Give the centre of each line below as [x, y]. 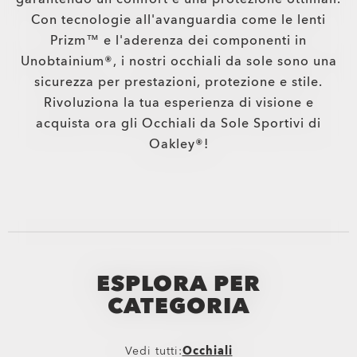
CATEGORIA [178, 306]
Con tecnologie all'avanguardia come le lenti [178, 20]
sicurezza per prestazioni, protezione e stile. [178, 82]
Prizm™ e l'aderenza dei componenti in [178, 41]
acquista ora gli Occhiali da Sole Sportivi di [178, 124]
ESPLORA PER [178, 284]
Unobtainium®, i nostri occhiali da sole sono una [178, 61]
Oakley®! [178, 144]
